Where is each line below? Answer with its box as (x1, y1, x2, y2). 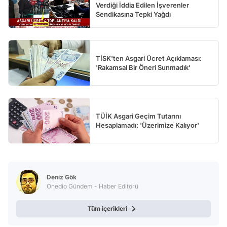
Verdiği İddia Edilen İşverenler (96, 1, 189, 10)
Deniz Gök (47, 173, 77, 181)
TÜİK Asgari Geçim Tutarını (96, 112, 181, 121)
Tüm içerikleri (88, 205, 127, 213)
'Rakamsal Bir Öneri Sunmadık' (96, 63, 191, 72)
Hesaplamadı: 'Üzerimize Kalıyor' (96, 121, 199, 130)
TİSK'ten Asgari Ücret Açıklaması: (96, 54, 202, 63)
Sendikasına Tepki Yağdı (96, 10, 171, 19)
